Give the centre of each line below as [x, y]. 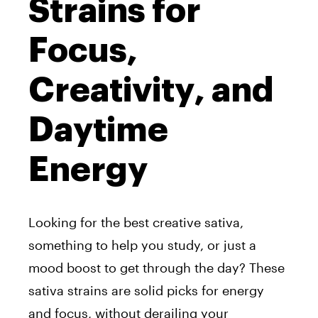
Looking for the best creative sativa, [136, 222]
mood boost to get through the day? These [157, 267]
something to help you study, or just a [142, 245]
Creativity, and [151, 90]
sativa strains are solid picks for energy [146, 290]
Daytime [98, 130]
